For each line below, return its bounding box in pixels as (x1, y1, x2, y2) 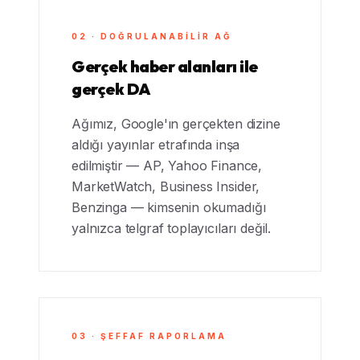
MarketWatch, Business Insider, (72, 178, 260, 194)
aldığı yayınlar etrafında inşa (72, 137, 240, 153)
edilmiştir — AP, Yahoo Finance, (72, 157, 263, 174)
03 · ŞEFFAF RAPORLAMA (72, 331, 227, 341)
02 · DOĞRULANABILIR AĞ (72, 31, 232, 41)
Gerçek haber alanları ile (72, 56, 258, 76)
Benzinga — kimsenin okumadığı (72, 199, 266, 215)
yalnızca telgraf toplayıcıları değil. (72, 220, 272, 236)
